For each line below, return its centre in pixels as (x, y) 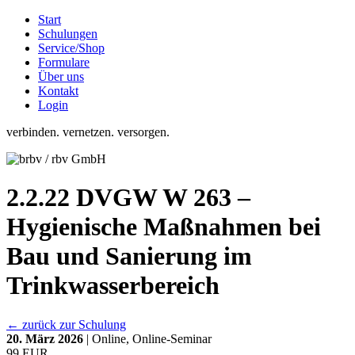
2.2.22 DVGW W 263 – (128, 198)
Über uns (61, 76)
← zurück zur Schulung (66, 324)
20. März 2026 (46, 338)
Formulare (64, 62)
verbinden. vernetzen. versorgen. (90, 132)
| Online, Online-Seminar (149, 338)
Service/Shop (71, 48)
